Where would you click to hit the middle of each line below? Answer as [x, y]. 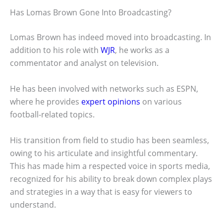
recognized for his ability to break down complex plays [111, 179]
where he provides [46, 102]
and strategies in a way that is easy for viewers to [101, 192]
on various [161, 102]
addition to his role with [55, 50]
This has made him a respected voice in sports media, [110, 166]
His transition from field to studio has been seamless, [110, 140]
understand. [33, 204]
